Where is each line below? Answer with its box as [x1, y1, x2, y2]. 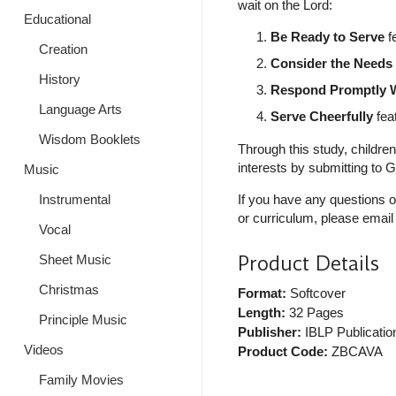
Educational [24, 11, 91, 27]
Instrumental [38, 192, 110, 207]
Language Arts [38, 102, 122, 117]
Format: [237, 286, 286, 301]
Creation [38, 42, 88, 57]
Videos [24, 342, 64, 357]
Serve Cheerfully [270, 109, 373, 125]
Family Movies [38, 372, 124, 387]
